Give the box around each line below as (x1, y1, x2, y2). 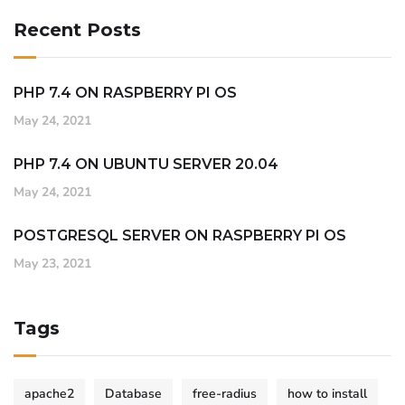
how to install (287, 385, 367, 403)
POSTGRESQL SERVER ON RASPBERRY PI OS (14, 227, 346, 245)
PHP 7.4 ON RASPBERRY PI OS (14, 84, 237, 102)
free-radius (193, 385, 257, 403)
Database (105, 385, 162, 403)
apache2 (24, 385, 74, 403)
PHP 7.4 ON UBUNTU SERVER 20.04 (14, 155, 278, 174)
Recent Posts (14, 19, 141, 42)
